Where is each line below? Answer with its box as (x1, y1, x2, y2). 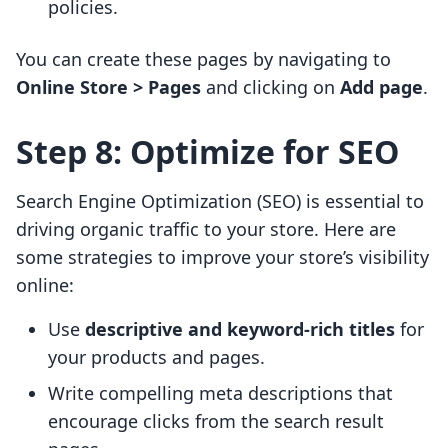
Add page (340, 75, 423, 100)
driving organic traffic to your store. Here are (16, 217, 396, 242)
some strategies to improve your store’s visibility (16, 245, 429, 270)
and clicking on (201, 75, 340, 100)
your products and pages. (48, 345, 265, 370)
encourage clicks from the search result (48, 409, 384, 434)
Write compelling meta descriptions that (48, 381, 393, 406)
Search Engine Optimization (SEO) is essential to (16, 189, 424, 214)
